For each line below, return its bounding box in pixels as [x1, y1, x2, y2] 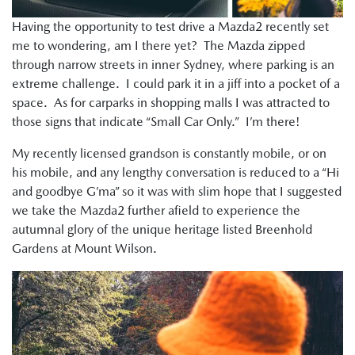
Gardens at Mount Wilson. [12, 241, 157, 257]
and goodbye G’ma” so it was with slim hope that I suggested [12, 184, 342, 200]
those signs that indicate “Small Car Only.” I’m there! [12, 114, 300, 130]
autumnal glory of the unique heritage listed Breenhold [12, 222, 312, 238]
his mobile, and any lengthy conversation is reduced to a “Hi [12, 165, 339, 181]
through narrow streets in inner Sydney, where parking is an [12, 57, 334, 73]
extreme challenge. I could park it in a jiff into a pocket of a [12, 76, 340, 92]
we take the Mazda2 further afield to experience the [12, 203, 300, 219]
